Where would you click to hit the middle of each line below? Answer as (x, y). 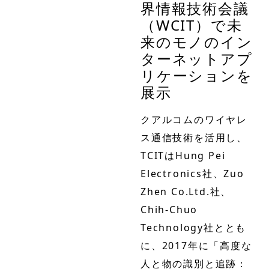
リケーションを (197, 75)
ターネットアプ (197, 58)
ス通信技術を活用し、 (194, 137)
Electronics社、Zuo (192, 173)
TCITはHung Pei (183, 155)
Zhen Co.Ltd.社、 (186, 191)
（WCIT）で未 (192, 25)
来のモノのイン (197, 41)
